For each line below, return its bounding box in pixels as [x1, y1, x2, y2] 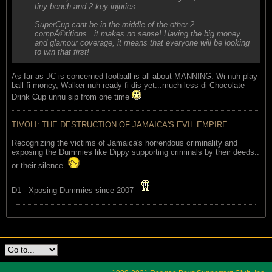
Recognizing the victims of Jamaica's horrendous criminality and [12, 138, 237, 148]
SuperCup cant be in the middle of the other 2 [35, 19, 194, 29]
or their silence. [12, 160, 68, 170]
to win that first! [35, 47, 89, 56]
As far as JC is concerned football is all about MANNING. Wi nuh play [12, 71, 257, 81]
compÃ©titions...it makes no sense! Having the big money [35, 29, 240, 38]
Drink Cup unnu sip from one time [12, 92, 132, 101]
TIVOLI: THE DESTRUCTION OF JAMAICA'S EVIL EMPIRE [12, 120, 228, 129]
